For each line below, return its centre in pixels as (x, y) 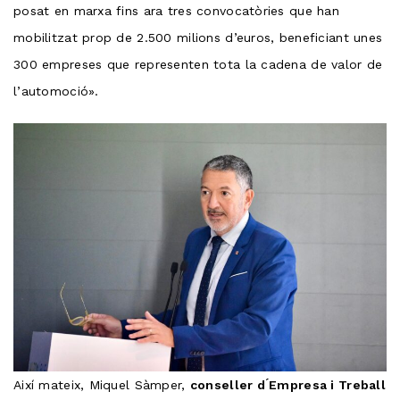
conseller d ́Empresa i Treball (287, 385)
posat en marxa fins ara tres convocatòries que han (176, 10)
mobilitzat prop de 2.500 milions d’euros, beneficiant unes (198, 37)
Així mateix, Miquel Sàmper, (102, 385)
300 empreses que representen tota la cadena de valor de (198, 64)
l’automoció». (56, 91)
